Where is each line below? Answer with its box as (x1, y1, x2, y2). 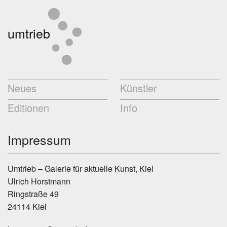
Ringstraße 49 (8, 187, 59, 200)
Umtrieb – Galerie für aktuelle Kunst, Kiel (8, 162, 154, 174)
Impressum (8, 130, 71, 148)
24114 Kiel (8, 200, 47, 212)
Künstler (120, 81, 157, 95)
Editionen (8, 100, 49, 115)
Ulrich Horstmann (8, 175, 70, 187)
